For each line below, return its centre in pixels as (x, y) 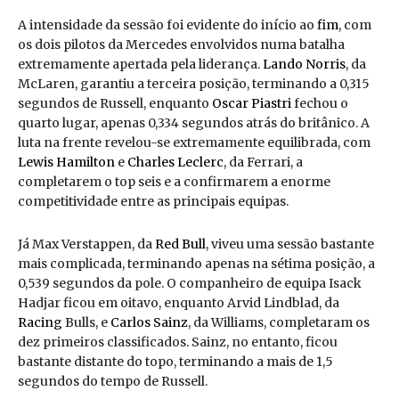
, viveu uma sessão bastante (290, 244)
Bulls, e (86, 323)
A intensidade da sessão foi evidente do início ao (167, 25)
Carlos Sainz (149, 323)
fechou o (320, 104)
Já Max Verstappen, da (86, 244)
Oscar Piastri (252, 104)
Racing (40, 323)
